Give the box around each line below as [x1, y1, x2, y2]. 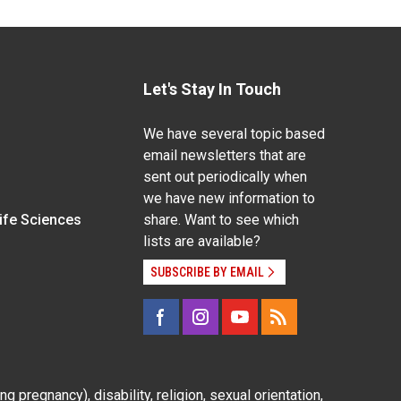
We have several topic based [142, 125, 325, 142]
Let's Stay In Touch [142, 80, 281, 98]
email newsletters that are [142, 147, 306, 164]
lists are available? [142, 233, 260, 250]
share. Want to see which [142, 211, 299, 228]
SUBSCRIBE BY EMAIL [149, 265, 264, 279]
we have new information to [142, 190, 315, 207]
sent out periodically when [142, 168, 307, 185]
